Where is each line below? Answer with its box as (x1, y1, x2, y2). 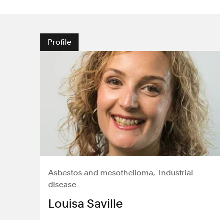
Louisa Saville (48, 196, 123, 211)
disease (48, 180, 76, 189)
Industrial (159, 168, 193, 177)
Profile (48, 37, 71, 47)
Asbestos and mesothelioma (48, 168, 153, 177)
